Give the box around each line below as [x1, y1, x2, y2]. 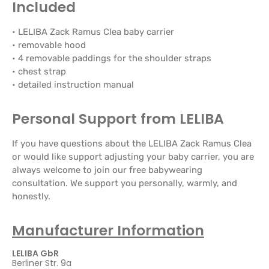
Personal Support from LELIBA [12, 108, 224, 128]
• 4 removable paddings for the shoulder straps [12, 52, 211, 64]
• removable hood [12, 39, 86, 50]
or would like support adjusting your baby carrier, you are [12, 151, 254, 162]
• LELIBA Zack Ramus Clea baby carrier [12, 26, 174, 37]
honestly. [12, 190, 50, 202]
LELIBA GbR [12, 247, 59, 259]
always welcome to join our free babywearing [12, 164, 202, 175]
